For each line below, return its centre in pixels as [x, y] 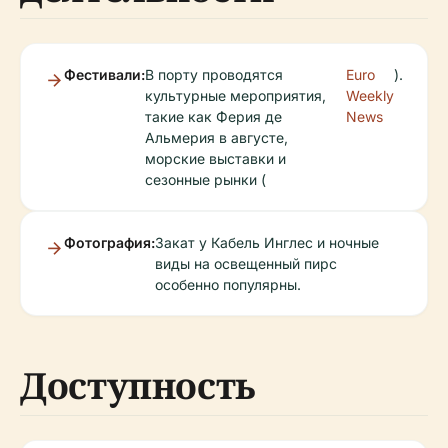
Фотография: [109, 242]
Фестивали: [104, 74]
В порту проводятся [214, 74]
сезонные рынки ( [205, 179]
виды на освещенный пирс [246, 263]
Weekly [370, 95]
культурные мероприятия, [235, 95]
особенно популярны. [228, 284]
